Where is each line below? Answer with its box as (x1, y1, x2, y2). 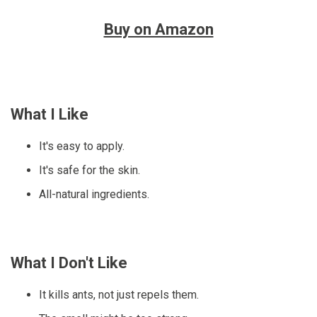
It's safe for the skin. (39, 163, 140, 178)
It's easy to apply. (39, 139, 125, 154)
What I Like (11, 105, 88, 124)
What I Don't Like (11, 254, 127, 272)
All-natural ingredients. (39, 188, 149, 202)
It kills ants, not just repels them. (39, 288, 199, 302)
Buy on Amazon (103, 21, 214, 39)
